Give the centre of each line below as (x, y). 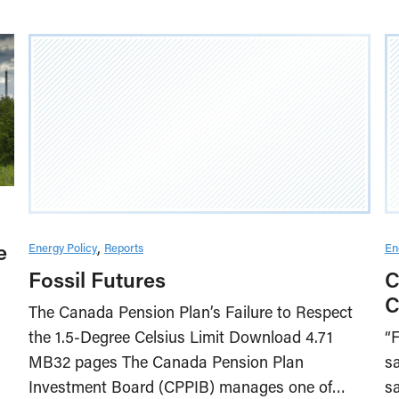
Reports (124, 248)
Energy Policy (63, 248)
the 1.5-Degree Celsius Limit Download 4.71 (181, 337)
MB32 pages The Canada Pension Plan (166, 362)
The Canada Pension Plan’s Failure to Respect (191, 312)
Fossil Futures (97, 280)
